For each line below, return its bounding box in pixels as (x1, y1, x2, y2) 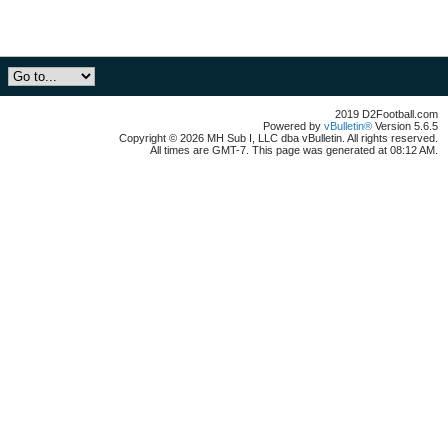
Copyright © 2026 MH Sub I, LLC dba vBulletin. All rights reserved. (119, 132, 438, 144)
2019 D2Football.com (335, 108, 438, 120)
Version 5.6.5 (372, 120, 438, 132)
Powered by (263, 120, 324, 132)
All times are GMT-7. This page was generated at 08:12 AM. (150, 144, 438, 156)
